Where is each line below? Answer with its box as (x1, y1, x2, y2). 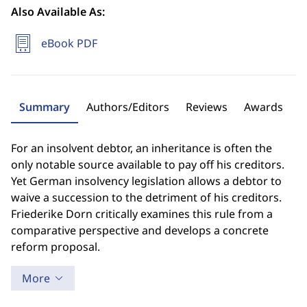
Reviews (186, 99, 228, 114)
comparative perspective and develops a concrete (11, 223, 269, 238)
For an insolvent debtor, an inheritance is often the (11, 140, 272, 156)
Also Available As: (11, 4, 105, 19)
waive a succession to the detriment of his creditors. (11, 190, 282, 205)
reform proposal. (11, 239, 100, 254)
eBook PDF (41, 36, 97, 51)
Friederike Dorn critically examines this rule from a (11, 206, 273, 221)
